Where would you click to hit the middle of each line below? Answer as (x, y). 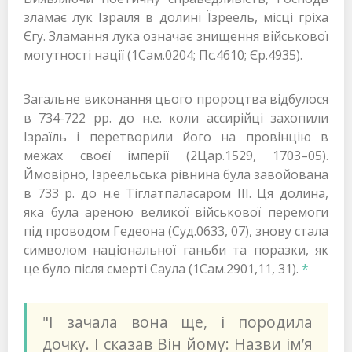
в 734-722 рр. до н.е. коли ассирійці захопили (176, 118)
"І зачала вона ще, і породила (178, 322)
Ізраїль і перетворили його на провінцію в (176, 137)
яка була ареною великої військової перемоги (176, 213)
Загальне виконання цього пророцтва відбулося (176, 99)
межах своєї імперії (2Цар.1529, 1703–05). (176, 156)
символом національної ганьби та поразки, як (176, 250)
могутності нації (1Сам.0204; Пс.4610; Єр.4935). (163, 55)
